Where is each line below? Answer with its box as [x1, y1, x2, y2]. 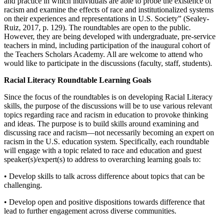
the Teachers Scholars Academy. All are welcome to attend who [4, 50, 203, 59]
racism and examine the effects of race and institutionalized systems [4, 5, 214, 14]
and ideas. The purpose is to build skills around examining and [4, 119, 199, 128]
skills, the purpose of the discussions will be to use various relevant [4, 102, 212, 111]
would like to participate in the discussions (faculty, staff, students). [4, 59, 212, 68]
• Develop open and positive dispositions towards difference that [4, 198, 205, 207]
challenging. [4, 181, 42, 190]
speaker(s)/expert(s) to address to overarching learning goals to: [4, 155, 201, 164]
